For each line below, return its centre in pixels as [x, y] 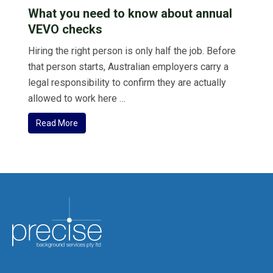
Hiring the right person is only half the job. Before [132, 51]
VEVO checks [65, 29]
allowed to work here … [77, 98]
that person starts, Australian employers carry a [128, 66]
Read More [57, 123]
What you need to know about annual [130, 13]
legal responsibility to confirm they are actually [127, 82]
